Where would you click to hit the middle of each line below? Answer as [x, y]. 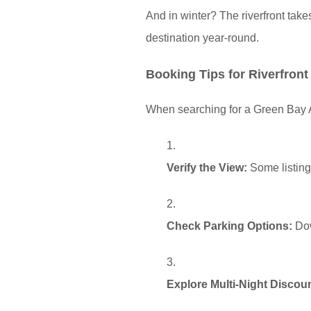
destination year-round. [202, 38]
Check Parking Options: [229, 226]
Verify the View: [207, 168]
